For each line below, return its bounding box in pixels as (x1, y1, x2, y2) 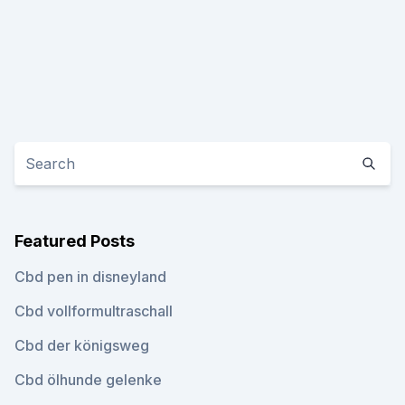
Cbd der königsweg (14, 336, 149, 354)
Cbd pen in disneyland (14, 268, 166, 286)
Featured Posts (14, 231, 135, 250)
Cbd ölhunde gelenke (14, 371, 162, 389)
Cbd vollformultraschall (14, 302, 173, 320)
